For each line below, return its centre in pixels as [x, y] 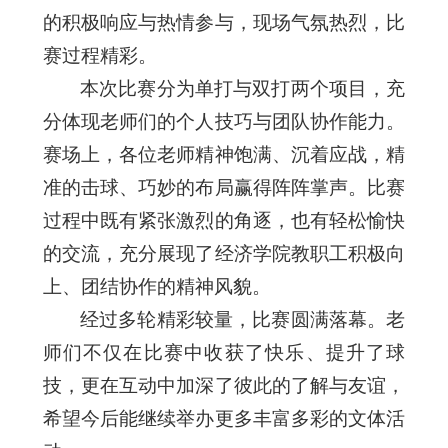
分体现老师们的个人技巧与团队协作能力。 [224, 121]
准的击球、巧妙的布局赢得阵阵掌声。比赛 [224, 187]
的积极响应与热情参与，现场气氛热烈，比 [224, 22]
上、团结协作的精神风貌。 [156, 286]
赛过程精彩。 [99, 55]
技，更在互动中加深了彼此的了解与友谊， [224, 385]
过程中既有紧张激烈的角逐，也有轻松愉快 [224, 220]
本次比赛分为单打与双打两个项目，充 [242, 88]
